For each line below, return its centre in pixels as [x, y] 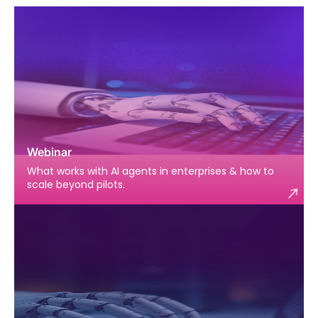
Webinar [49, 152]
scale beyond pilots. [76, 185]
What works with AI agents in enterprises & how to [150, 171]
